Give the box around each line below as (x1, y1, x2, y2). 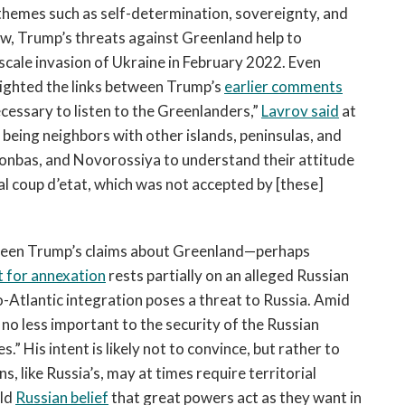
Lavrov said (261, 101, 339, 120)
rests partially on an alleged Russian (106, 266, 349, 285)
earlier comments (224, 77, 343, 96)
